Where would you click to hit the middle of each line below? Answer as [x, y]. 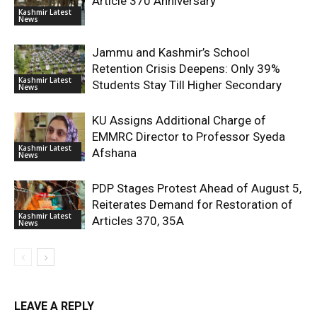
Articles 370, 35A [138, 221]
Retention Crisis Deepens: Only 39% [186, 69]
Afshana [114, 153]
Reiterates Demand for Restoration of [192, 204]
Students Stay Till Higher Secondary [187, 85]
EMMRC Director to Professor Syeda [189, 137]
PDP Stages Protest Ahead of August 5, [197, 188]
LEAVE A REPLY [54, 306]
